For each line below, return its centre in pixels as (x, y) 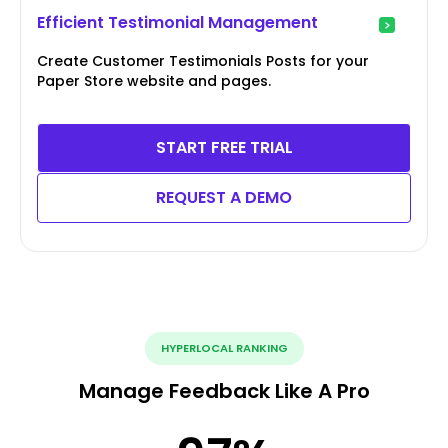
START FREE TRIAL (224, 148)
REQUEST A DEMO (224, 198)
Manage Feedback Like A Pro (224, 391)
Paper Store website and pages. (154, 81)
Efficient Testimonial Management (177, 23)
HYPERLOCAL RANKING (224, 348)
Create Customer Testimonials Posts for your (203, 61)
